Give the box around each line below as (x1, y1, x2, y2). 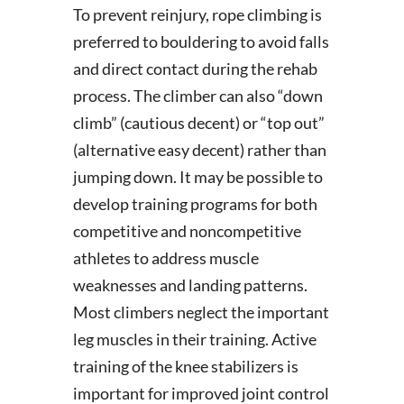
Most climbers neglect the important (72, 302, 329, 322)
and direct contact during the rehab (72, 59, 317, 78)
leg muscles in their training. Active (72, 329, 317, 349)
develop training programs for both (72, 194, 317, 214)
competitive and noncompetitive (72, 221, 301, 241)
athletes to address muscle (72, 248, 259, 268)
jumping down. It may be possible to (72, 167, 323, 187)
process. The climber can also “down (72, 86, 323, 106)
